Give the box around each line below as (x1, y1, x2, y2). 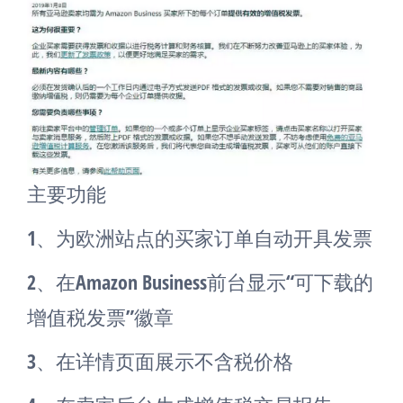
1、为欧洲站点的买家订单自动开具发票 (27, 223, 372, 251)
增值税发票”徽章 (27, 302, 174, 330)
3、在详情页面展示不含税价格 (27, 346, 293, 374)
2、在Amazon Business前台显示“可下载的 (27, 267, 373, 295)
